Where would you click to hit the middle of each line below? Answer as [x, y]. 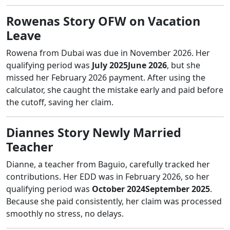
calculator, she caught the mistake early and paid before [115, 90]
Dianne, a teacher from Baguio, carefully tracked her [108, 164]
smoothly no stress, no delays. [65, 213]
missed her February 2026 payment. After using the [106, 77]
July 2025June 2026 [129, 65]
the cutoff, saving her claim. [60, 102]
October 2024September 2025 [151, 189]
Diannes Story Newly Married [94, 132]
